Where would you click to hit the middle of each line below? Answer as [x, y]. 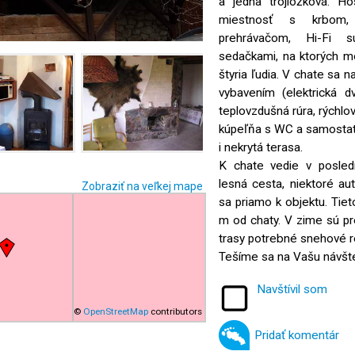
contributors [175, 311]
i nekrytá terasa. [261, 147]
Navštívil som [292, 289]
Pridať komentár [297, 335]
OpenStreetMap [116, 311]
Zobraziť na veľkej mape [142, 186]
